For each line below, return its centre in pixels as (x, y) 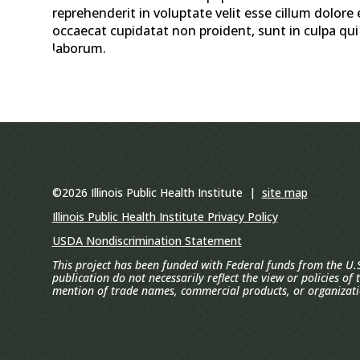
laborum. (79, 49)
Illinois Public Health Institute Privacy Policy (165, 217)
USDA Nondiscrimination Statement (147, 241)
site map (284, 193)
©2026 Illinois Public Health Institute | (157, 193)
